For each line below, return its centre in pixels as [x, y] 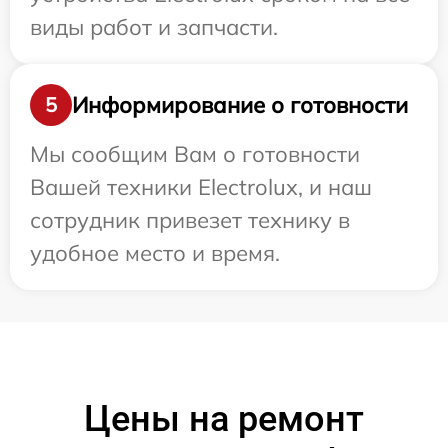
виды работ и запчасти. [154, 27]
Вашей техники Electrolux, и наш [201, 187]
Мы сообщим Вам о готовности [195, 154]
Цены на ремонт [224, 419]
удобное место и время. [155, 253]
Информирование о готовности [240, 104]
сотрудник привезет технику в [190, 220]
